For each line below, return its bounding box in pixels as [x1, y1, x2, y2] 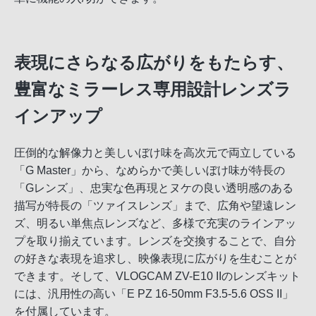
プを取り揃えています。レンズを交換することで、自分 [14, 235, 296, 248]
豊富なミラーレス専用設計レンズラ [14, 80, 291, 99]
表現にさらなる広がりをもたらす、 [14, 53, 293, 73]
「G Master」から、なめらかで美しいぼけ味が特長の [14, 164, 285, 177]
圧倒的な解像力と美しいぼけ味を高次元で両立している [14, 147, 296, 159]
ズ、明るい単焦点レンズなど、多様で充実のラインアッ [14, 217, 296, 230]
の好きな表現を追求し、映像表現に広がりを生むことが [14, 253, 296, 265]
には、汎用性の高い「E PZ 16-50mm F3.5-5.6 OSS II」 [14, 288, 293, 300]
